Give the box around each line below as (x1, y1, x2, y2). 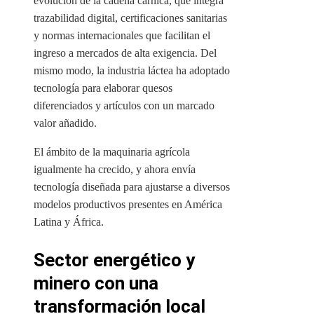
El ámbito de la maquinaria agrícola (34, 146, 190, 158)
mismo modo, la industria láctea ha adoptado (34, 64, 230, 77)
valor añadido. (34, 117, 97, 130)
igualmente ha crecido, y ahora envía (34, 163, 196, 176)
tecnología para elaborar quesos (34, 82, 172, 95)
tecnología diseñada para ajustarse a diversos (34, 181, 230, 193)
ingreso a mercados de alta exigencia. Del (34, 47, 217, 60)
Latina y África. (34, 216, 104, 228)
